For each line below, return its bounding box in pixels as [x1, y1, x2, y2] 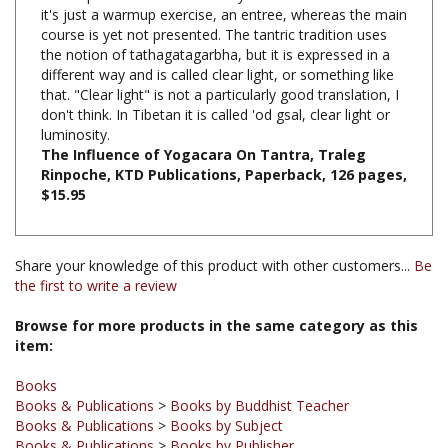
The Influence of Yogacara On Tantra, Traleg [41, 112, 366, 132]
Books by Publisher [170, 403, 294, 423]
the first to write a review [15, 243, 177, 263]
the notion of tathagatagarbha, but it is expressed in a [41, 12, 390, 32]
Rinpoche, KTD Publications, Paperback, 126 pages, [41, 132, 407, 152]
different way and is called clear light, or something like [41, 32, 394, 52]
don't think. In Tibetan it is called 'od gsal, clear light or [41, 72, 390, 92]
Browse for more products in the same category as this [15, 283, 418, 303]
